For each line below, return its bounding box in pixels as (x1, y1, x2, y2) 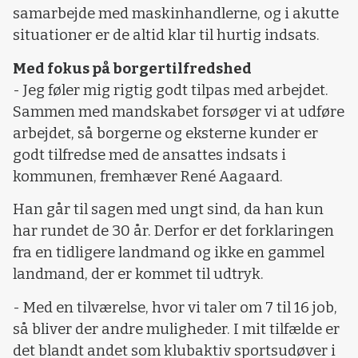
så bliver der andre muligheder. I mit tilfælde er (13, 320, 340, 338)
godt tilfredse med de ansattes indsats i (13, 145, 286, 164)
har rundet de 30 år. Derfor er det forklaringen (13, 222, 334, 241)
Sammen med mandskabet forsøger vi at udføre (13, 102, 344, 121)
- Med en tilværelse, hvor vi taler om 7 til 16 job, (13, 298, 337, 316)
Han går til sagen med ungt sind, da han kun (13, 201, 324, 219)
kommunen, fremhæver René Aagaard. (13, 167, 283, 185)
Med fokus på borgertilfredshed (13, 59, 252, 78)
